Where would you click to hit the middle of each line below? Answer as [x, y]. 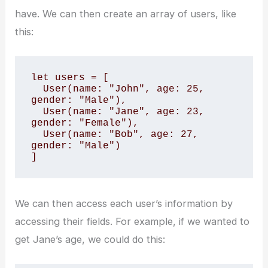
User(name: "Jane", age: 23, [37, 112]
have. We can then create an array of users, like [126, 13]
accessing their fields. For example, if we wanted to [133, 221]
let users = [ [70, 78]
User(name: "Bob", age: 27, [37, 135]
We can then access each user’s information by [124, 203]
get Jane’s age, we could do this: [90, 239]
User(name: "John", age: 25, [37, 89]
